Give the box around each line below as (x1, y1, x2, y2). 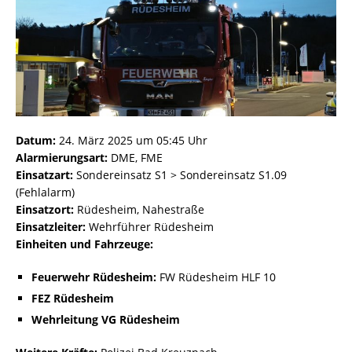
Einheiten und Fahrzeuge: (16, 236, 153, 252)
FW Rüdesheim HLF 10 (156, 269, 276, 285)
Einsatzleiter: (16, 219, 86, 235)
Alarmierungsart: (16, 150, 108, 166)
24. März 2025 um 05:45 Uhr (56, 133, 207, 148)
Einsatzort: (16, 202, 74, 218)
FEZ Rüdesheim (31, 291, 114, 306)
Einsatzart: (16, 167, 73, 183)
